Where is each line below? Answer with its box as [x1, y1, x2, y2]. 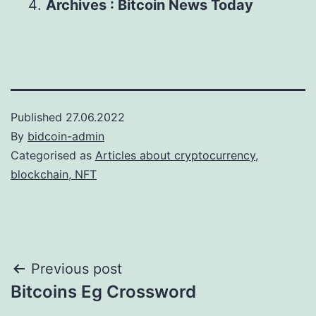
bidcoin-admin [28, 129, 104, 143]
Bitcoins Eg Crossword [11, 281, 196, 302]
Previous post [31, 260, 122, 277]
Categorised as [11, 148, 95, 162]
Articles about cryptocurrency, [95, 148, 258, 162]
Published [11, 110, 66, 124]
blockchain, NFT [11, 167, 97, 181]
